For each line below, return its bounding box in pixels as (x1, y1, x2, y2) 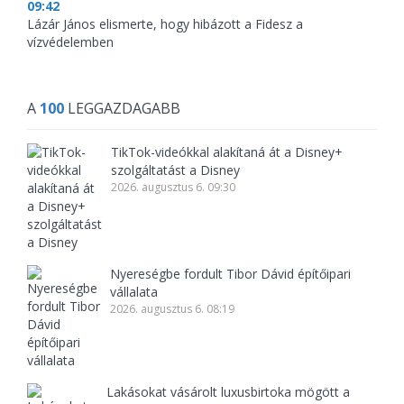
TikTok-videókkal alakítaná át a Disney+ (111, 143, 343, 161)
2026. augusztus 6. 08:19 (110, 301, 235, 317)
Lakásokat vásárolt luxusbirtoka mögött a (106, 383, 350, 400)
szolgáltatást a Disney (111, 161, 240, 179)
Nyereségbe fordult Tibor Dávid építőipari (110, 265, 352, 282)
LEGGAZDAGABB (64, 98, 180, 118)
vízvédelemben (27, 33, 114, 50)
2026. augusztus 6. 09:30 (111, 179, 235, 195)
